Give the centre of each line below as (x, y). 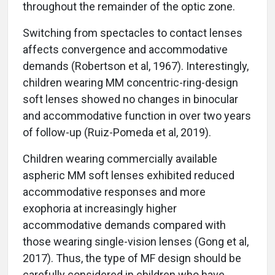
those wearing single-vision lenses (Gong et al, (136, 242)
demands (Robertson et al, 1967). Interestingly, (136, 66)
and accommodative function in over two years (137, 116)
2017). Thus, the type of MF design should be (132, 258)
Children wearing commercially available (120, 159)
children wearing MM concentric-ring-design (130, 83)
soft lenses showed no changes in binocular (130, 99)
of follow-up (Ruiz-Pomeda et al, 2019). (117, 133)
